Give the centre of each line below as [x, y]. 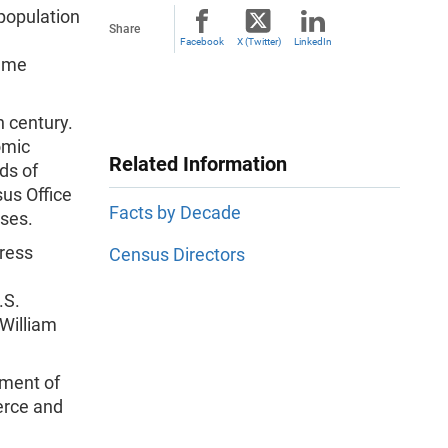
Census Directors [177, 255]
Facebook [202, 41]
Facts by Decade [175, 213]
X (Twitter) [258, 41]
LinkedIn [313, 41]
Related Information [198, 164]
